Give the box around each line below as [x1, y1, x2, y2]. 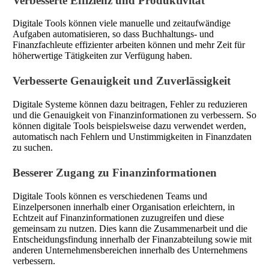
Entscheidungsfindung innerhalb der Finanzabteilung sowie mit [13, 234, 252, 244]
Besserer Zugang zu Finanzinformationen [13, 166, 217, 180]
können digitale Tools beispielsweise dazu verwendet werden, [13, 121, 246, 131]
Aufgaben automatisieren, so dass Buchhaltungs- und [13, 29, 214, 40]
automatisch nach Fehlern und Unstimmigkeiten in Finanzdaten [13, 131, 252, 142]
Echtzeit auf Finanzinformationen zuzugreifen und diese [13, 212, 224, 223]
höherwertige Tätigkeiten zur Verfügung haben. [13, 50, 192, 61]
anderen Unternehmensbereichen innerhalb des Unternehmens [13, 244, 247, 255]
